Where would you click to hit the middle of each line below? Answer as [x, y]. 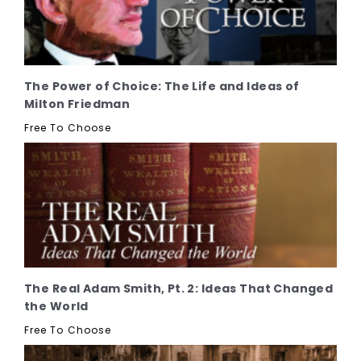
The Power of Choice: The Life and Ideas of [162, 86]
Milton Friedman [77, 104]
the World [56, 306]
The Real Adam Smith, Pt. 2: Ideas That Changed [179, 288]
